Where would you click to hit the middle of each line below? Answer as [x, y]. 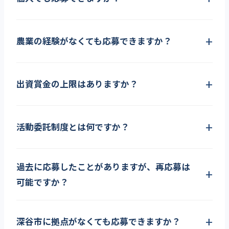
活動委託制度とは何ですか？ [73, 127]
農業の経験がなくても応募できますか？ [94, 41]
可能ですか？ [42, 182]
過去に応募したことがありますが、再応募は [103, 166]
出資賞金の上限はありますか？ [77, 84]
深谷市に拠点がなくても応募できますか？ [98, 222]
